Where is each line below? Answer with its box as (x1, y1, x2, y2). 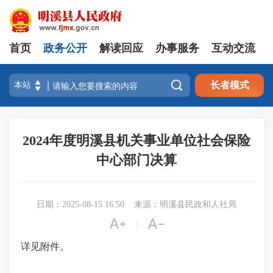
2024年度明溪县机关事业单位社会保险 (23, 133, 250, 148)
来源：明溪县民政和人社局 (134, 200, 236, 209)
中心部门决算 (96, 152, 177, 168)
